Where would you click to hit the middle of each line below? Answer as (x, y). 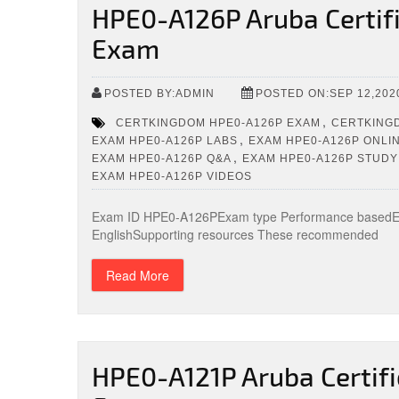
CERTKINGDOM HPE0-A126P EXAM (218, 122)
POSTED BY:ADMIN (159, 93)
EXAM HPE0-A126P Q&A (162, 158)
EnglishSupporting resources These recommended (235, 234)
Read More (138, 275)
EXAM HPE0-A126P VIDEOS (172, 176)
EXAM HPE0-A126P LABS (165, 140)
